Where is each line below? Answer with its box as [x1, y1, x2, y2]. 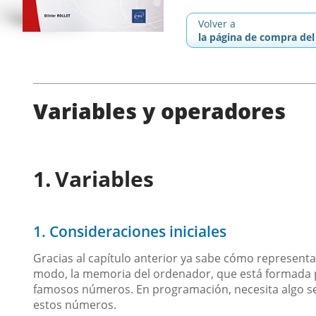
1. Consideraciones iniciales [33, 221, 226, 241]
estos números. [33, 297, 116, 312]
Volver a [198, 17, 236, 30]
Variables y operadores [33, 97, 286, 126]
